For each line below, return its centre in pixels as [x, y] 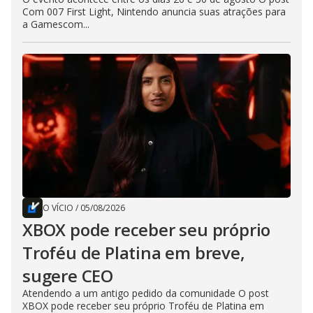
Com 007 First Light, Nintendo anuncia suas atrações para [154, 12]
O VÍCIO [58, 208]
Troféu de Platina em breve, [134, 253]
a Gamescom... [56, 24]
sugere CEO [68, 276]
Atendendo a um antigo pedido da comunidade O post [146, 293]
